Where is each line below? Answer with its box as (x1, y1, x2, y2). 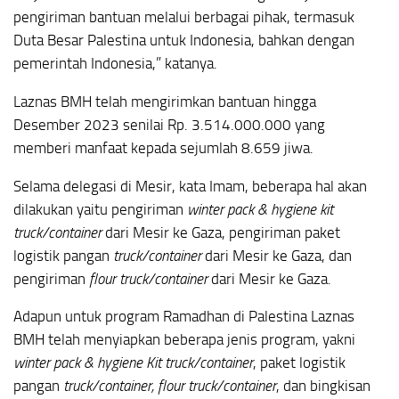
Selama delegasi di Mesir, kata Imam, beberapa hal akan (13, 176, 367, 195)
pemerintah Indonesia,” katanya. (13, 54, 217, 73)
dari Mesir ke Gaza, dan (205, 246, 352, 265)
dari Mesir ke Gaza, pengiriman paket (105, 223, 340, 241)
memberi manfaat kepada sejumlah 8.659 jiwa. (13, 138, 313, 157)
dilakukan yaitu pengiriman (13, 199, 187, 218)
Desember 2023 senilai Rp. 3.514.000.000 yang (13, 115, 325, 134)
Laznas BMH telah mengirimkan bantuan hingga (13, 92, 316, 110)
